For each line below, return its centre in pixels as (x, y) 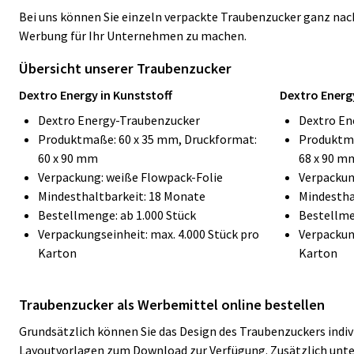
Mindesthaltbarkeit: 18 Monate (122, 196)
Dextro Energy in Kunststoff (96, 95)
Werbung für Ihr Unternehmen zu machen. (133, 36)
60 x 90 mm (68, 158)
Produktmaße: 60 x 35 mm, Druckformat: (147, 139)
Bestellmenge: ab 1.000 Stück (117, 215)
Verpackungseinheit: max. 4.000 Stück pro (149, 234)
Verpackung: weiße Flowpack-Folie (130, 177)
